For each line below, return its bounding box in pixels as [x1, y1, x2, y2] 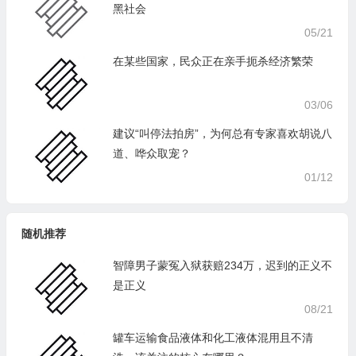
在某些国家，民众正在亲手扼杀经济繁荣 [112, 55, 313, 68]
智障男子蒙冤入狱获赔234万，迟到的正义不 [112, 259, 332, 272]
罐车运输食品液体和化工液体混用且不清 [112, 331, 313, 344]
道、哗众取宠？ [112, 147, 191, 160]
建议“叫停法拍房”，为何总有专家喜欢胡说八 [112, 127, 332, 140]
